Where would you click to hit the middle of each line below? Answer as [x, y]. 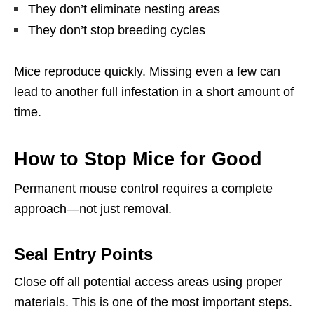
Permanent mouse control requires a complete [143, 189]
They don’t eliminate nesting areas [124, 9]
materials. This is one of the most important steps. [153, 302]
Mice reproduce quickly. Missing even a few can [147, 71]
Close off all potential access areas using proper [148, 282]
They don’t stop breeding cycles [117, 30]
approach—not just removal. [93, 209]
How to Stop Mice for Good [138, 159]
